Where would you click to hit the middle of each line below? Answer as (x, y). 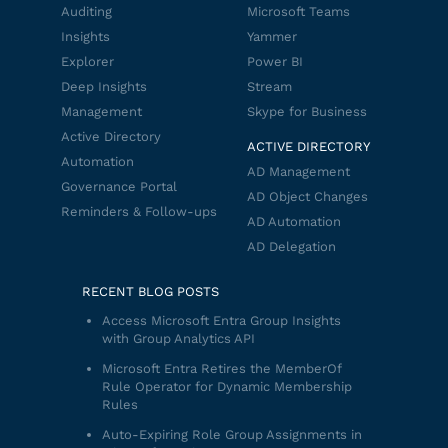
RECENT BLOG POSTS (150, 291)
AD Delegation (291, 246)
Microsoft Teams (298, 11)
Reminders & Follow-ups (139, 211)
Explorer (87, 61)
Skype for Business (307, 111)
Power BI (275, 61)
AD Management (298, 171)
